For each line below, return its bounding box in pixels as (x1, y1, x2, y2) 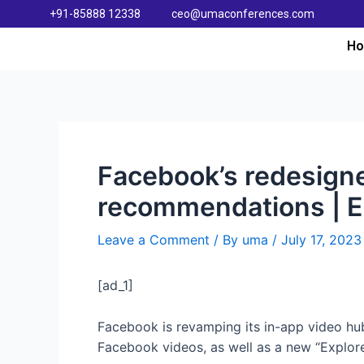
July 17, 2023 (281, 232, 362, 249)
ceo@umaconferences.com (171, 6, 314, 20)
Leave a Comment (97, 232, 210, 249)
